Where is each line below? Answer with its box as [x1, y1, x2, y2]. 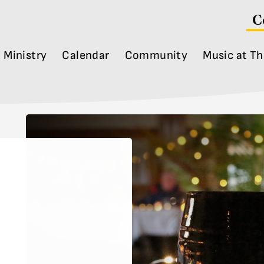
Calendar [62, 48, 110, 63]
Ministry [4, 48, 47, 63]
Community [124, 48, 188, 63]
